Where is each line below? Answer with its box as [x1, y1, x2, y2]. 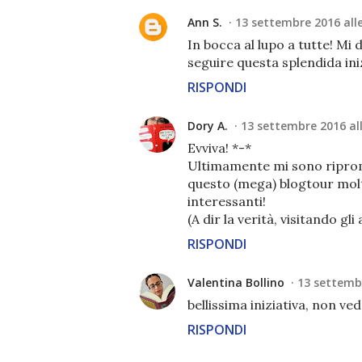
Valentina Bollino [187, 275, 284, 290]
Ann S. [187, 15, 222, 30]
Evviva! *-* [187, 140, 251, 156]
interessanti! [187, 193, 266, 209]
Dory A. [187, 118, 228, 133]
